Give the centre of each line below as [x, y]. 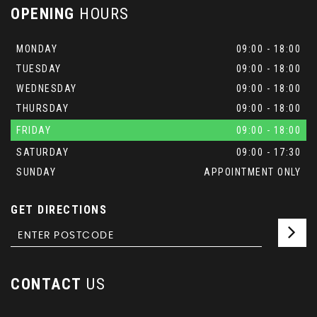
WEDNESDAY [47, 89]
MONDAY [37, 49]
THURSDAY [42, 109]
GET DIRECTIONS [59, 210]
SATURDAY [42, 152]
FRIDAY [34, 131]
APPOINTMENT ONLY [252, 172]
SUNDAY [36, 172]
